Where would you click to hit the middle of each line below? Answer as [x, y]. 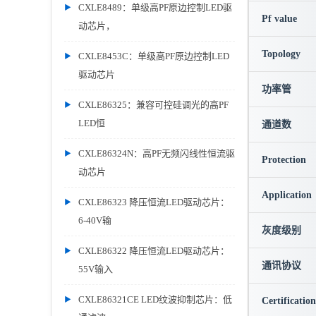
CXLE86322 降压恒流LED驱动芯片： [154, 251]
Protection [284, 160]
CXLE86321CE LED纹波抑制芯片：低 [155, 299]
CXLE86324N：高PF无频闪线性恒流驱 [157, 153]
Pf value [279, 19]
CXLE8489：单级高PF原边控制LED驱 [155, 7]
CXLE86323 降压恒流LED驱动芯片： [154, 202]
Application [287, 195]
